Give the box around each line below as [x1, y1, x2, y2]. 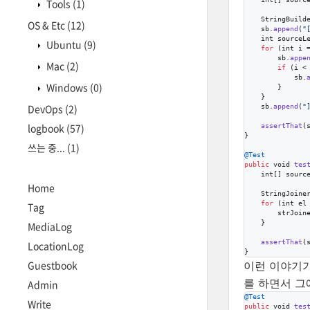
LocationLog [28, 239, 84, 253]
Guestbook [28, 258, 77, 272]
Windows [44, 80, 90, 94]
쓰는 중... [28, 140, 67, 154]
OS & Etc [28, 18, 67, 32]
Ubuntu [44, 37, 84, 51]
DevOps [28, 102, 65, 116]
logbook [28, 121, 66, 135]
